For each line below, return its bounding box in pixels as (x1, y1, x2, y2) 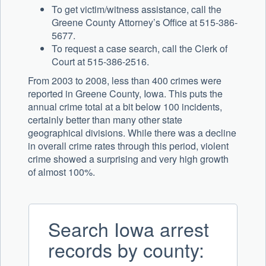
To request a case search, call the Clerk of (52, 42, 227, 56)
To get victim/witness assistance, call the (52, 2, 221, 17)
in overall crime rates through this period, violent (28, 139, 229, 153)
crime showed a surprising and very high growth (28, 152, 229, 166)
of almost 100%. (28, 165, 95, 179)
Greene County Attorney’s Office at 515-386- (52, 15, 237, 30)
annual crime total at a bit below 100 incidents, (28, 100, 222, 114)
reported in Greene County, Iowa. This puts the (28, 87, 223, 101)
